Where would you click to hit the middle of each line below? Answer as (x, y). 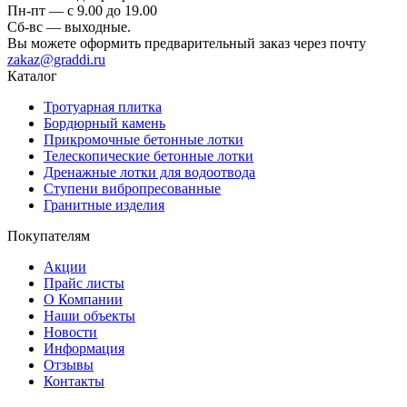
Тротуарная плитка (103, 106)
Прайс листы (84, 283)
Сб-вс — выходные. (69, 26)
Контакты (74, 381)
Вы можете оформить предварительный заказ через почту (187, 43)
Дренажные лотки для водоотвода (149, 172)
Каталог (32, 75)
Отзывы (69, 364)
